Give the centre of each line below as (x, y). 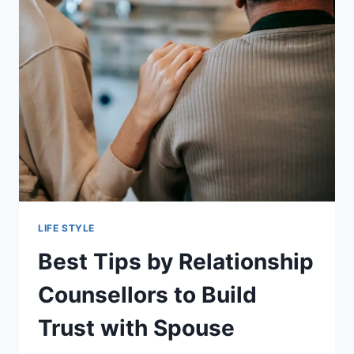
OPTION (128, 9)
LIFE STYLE (66, 228)
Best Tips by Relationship (176, 261)
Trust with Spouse (136, 328)
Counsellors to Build (147, 294)
